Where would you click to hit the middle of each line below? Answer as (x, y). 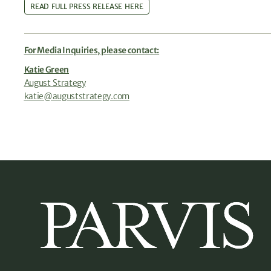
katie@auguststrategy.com (77, 96)
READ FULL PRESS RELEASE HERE (87, 7)
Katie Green (47, 70)
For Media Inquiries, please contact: (92, 51)
